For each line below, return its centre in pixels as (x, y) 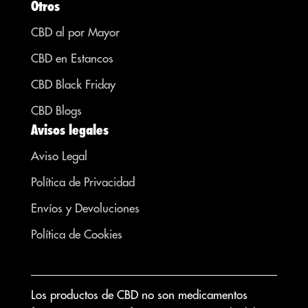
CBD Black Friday (73, 85)
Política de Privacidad (83, 183)
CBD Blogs (56, 111)
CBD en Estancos (72, 59)
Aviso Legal (59, 156)
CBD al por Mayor (75, 33)
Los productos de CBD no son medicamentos (139, 295)
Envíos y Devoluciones (85, 209)
